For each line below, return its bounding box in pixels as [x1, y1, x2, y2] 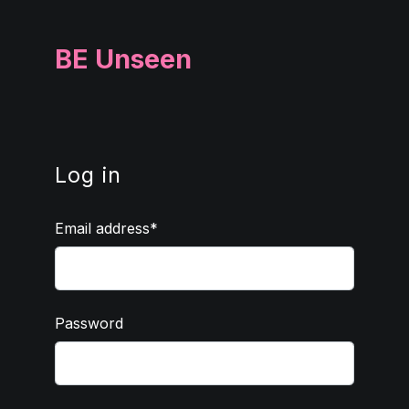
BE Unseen [55, 43, 192, 75]
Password [55, 314, 123, 332]
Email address [55, 219, 150, 237]
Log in [55, 162, 121, 188]
